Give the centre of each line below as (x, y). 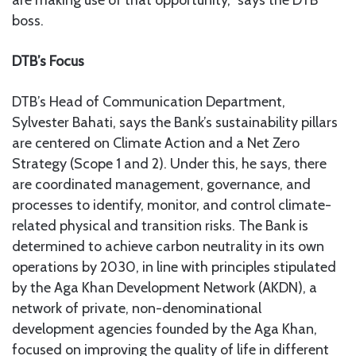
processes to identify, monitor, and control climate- (172, 205)
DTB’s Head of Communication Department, (149, 102)
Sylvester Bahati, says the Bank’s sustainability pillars (175, 123)
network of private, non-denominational (137, 309)
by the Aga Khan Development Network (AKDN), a (164, 288)
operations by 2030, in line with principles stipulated (174, 267)
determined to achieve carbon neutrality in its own (168, 247)
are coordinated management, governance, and (161, 185)
